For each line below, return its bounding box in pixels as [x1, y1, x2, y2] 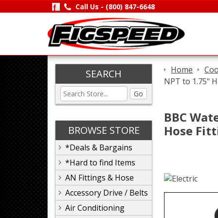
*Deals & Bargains [65, 142, 132, 153]
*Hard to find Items [65, 157, 135, 168]
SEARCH [86, 67, 122, 80]
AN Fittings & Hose [65, 172, 134, 183]
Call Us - [75, 2, 106, 11]
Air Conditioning [65, 202, 125, 213]
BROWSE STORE [68, 124, 140, 137]
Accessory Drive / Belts [65, 187, 148, 198]
